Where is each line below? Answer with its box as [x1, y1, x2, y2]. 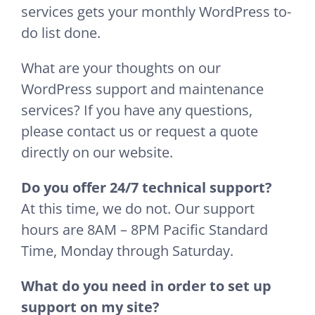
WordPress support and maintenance [21, 79, 264, 99]
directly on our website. [21, 143, 173, 162]
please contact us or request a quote [21, 122, 258, 141]
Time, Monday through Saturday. [21, 241, 233, 261]
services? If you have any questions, [21, 101, 252, 120]
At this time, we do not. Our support [21, 199, 255, 219]
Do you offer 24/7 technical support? [21, 178, 272, 198]
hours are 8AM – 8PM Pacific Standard [21, 220, 268, 240]
